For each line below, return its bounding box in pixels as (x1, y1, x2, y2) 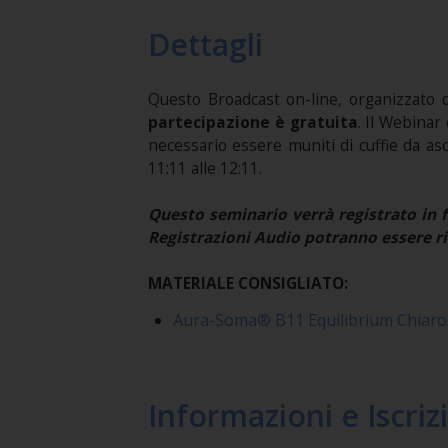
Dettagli (147, 23, 263, 65)
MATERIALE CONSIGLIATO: (147, 272, 348, 294)
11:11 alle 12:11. (147, 157, 262, 179)
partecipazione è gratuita (147, 111, 358, 133)
